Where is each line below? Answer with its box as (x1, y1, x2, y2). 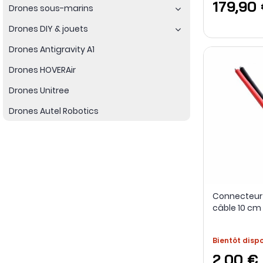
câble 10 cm (212, 202, 261, 214)
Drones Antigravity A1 (9, 43, 95, 55)
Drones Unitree (9, 84, 69, 96)
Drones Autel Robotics (9, 104, 99, 117)
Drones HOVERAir (9, 63, 76, 76)
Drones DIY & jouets (9, 22, 88, 35)
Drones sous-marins (9, 2, 93, 14)
